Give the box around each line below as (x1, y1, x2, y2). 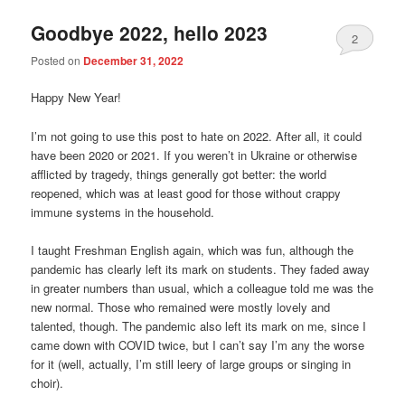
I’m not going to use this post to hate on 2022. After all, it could (31, 127, 363, 145)
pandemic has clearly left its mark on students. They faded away (31, 259, 371, 278)
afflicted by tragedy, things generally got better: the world (31, 165, 327, 183)
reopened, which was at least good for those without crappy (31, 184, 342, 202)
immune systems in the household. (31, 202, 215, 221)
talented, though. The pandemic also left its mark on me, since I (31, 316, 367, 334)
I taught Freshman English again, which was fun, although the (31, 240, 354, 259)
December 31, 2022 (83, 52, 184, 70)
